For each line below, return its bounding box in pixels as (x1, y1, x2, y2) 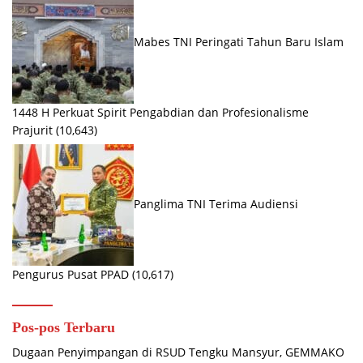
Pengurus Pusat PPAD (12, 267, 129, 283)
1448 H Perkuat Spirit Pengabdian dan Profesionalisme (12, 105, 309, 121)
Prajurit (12, 122, 53, 139)
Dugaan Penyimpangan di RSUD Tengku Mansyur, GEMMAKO (12, 344, 344, 361)
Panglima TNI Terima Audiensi (134, 196, 298, 212)
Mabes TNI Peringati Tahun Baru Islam (134, 34, 344, 50)
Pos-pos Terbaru (12, 319, 115, 336)
